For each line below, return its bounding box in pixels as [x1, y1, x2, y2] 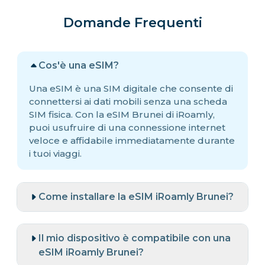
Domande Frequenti [63, 14, 202, 31]
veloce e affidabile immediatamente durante [29, 134, 235, 146]
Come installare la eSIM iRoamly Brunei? [38, 190, 234, 202]
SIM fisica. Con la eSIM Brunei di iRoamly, [29, 108, 215, 120]
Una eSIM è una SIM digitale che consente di [29, 82, 233, 94]
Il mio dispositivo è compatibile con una [38, 232, 231, 244]
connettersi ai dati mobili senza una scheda [29, 95, 227, 107]
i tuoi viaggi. [29, 147, 82, 159]
